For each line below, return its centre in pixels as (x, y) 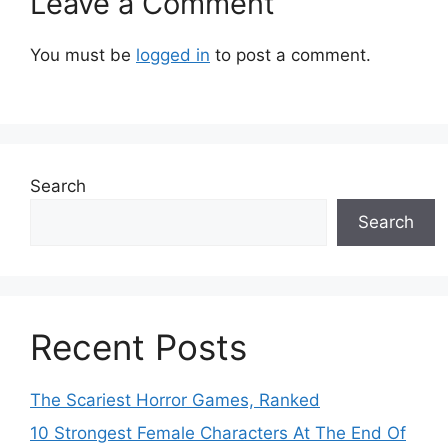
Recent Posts (138, 346)
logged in (173, 55)
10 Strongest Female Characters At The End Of (218, 433)
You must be (83, 55)
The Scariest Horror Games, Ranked (175, 399)
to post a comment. (290, 55)
